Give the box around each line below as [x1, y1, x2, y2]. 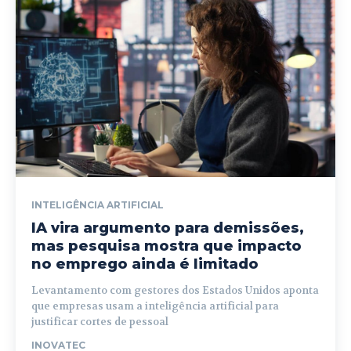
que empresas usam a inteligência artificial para [31, 299, 279, 313]
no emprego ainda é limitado [31, 255, 259, 273]
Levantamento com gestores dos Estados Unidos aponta [31, 283, 319, 297]
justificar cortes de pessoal [31, 314, 168, 328]
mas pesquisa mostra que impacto [31, 237, 302, 255]
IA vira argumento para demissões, [31, 219, 304, 237]
